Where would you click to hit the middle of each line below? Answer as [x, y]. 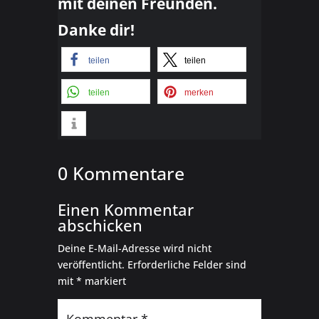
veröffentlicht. [91, 265]
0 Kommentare [121, 173]
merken [199, 92]
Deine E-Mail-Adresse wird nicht [134, 249]
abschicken [100, 225]
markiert [104, 281]
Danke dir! [96, 30]
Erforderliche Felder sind [187, 265]
